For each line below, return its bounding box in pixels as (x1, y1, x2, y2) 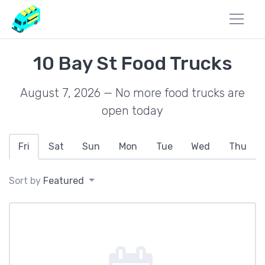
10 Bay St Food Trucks (33, 52, 232, 75)
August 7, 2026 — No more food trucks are (20, 86, 245, 100)
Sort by (9, 175, 43, 186)
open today (102, 104, 163, 118)
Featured (43, 175, 84, 186)
